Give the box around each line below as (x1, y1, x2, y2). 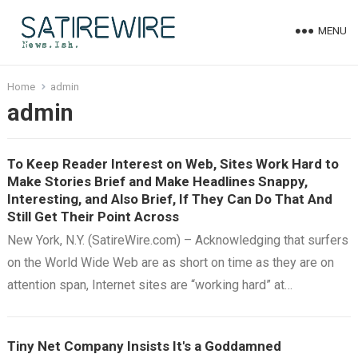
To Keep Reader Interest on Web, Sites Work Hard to (6, 156, 339, 172)
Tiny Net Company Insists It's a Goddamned (6, 338, 281, 354)
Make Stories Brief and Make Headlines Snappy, (6, 173, 308, 189)
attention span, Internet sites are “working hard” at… (6, 277, 292, 292)
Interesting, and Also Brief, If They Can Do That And (6, 191, 332, 207)
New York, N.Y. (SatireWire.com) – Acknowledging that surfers (6, 233, 348, 248)
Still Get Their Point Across (6, 209, 179, 225)
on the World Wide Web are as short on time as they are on (6, 255, 334, 270)
